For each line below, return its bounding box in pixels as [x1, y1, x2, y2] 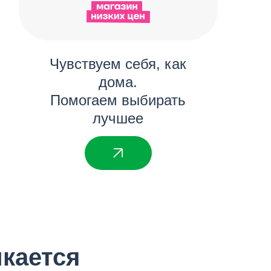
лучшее [93, 109, 143, 126]
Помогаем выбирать [50, 91, 186, 108]
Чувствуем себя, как [50, 55, 186, 72]
